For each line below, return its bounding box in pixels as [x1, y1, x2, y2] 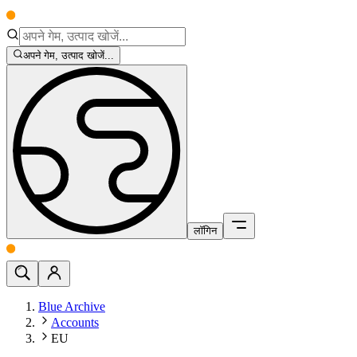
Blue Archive [38, 300, 105, 314]
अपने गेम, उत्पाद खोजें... [23, 49, 115, 62]
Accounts [51, 316, 99, 330]
